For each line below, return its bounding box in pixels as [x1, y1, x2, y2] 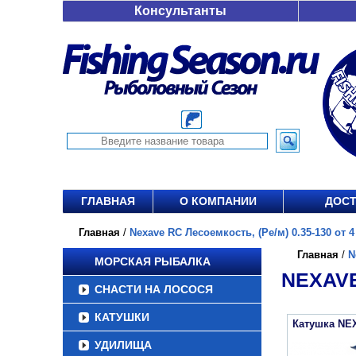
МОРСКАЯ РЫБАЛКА [95, 255, 211, 268]
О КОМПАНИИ [180, 195, 257, 207]
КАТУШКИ [95, 311, 149, 323]
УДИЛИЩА [95, 339, 152, 351]
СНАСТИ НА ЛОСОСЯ [95, 283, 213, 296]
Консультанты [134, 4, 226, 17]
